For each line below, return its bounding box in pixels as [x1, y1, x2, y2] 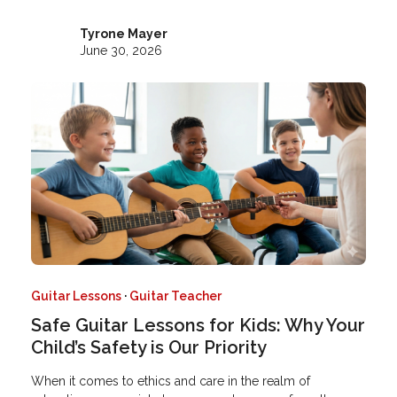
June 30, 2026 [79, 43, 162, 58]
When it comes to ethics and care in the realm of [30, 374, 310, 389]
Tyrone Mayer [79, 26, 167, 41]
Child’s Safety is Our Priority [30, 337, 267, 359]
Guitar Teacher [128, 289, 222, 304]
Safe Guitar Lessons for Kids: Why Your [30, 315, 365, 337]
